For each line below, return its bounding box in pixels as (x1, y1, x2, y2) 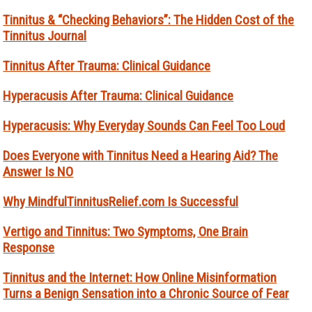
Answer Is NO (3, 164, 74, 180)
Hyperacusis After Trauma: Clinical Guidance (3, 88, 234, 104)
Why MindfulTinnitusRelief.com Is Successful (3, 194, 239, 210)
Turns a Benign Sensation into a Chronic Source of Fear (3, 286, 290, 302)
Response (3, 240, 55, 256)
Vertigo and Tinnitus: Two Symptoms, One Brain (3, 224, 249, 240)
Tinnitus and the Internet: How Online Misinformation (3, 270, 277, 286)
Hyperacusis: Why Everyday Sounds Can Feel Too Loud (3, 118, 286, 134)
